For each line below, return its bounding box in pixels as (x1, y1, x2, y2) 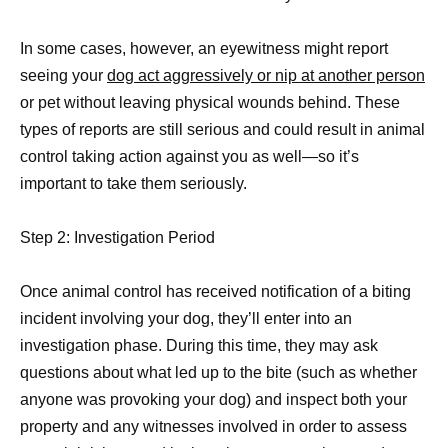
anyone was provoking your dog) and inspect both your (20, 391, 407, 409)
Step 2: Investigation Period (20, 229, 215, 247)
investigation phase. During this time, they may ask (20, 337, 378, 355)
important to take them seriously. (20, 174, 247, 192)
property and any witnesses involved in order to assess (20, 418, 407, 436)
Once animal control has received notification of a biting (20, 283, 411, 301)
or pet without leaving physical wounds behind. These (20, 93, 400, 111)
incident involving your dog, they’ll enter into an (20, 310, 352, 328)
